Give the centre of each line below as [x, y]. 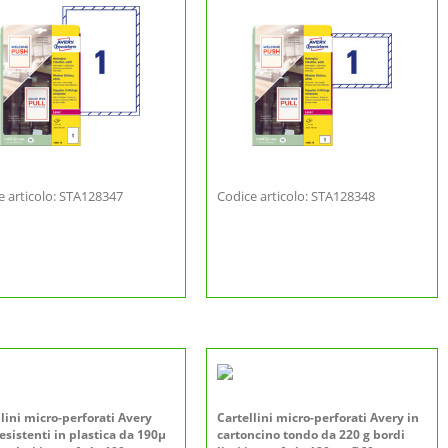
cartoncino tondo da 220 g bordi [311, 434]
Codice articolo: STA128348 [296, 196]
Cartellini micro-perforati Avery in [318, 417]
